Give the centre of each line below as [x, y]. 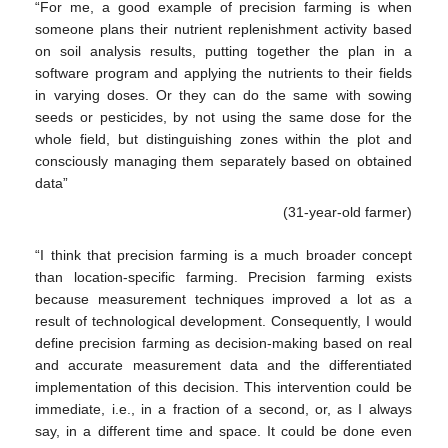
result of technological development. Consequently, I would [223, 321]
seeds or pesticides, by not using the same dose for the [223, 116]
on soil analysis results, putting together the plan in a [223, 50]
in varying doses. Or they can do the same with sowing [223, 94]
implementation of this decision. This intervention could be [223, 387]
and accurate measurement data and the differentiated [223, 365]
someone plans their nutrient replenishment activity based [223, 28]
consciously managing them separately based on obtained [223, 160]
